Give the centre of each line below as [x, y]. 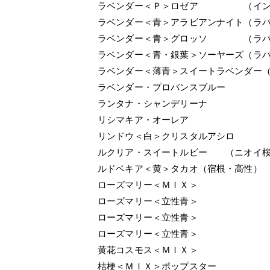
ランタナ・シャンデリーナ [152, 103]
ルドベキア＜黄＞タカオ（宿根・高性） [180, 168]
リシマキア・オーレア [143, 120]
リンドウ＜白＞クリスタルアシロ [166, 136]
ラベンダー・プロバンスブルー [162, 87]
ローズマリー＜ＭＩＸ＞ [148, 185]
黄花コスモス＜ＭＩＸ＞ [148, 250]
